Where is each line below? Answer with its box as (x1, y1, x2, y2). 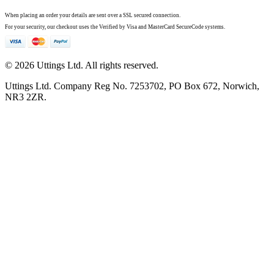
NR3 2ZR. (5, 91, 46, 102)
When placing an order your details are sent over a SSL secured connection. (5, 12, 180, 18)
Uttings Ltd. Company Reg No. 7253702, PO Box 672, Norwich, (5, 80, 259, 91)
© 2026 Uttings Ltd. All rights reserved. (5, 59, 158, 70)
